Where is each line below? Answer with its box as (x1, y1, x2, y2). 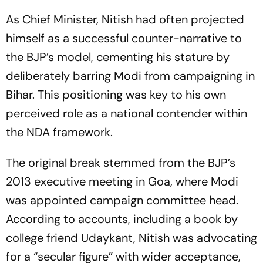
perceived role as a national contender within (6, 106, 247, 122)
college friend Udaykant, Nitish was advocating (6, 230, 257, 246)
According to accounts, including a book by (6, 211, 238, 227)
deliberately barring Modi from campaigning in (6, 68, 255, 84)
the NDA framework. (6, 124, 113, 140)
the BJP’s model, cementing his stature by (6, 49, 230, 65)
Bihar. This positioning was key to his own (6, 87, 226, 103)
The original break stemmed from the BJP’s (6, 155, 235, 171)
